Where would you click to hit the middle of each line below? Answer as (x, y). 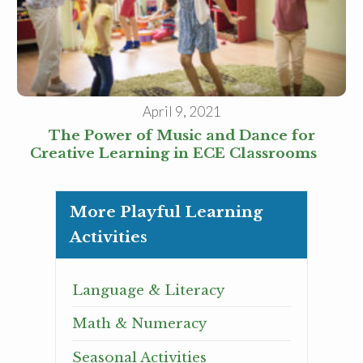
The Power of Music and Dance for (181, 136)
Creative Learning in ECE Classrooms (181, 154)
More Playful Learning (166, 212)
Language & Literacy (149, 290)
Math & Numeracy (140, 324)
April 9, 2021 (181, 112)
